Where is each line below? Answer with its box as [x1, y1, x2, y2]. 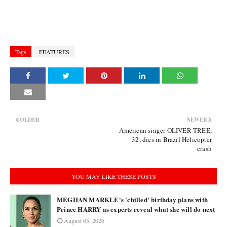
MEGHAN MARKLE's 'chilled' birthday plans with [57, 195, 208, 204]
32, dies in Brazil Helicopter [132, 135, 212, 144]
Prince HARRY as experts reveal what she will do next [57, 204, 215, 214]
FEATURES [39, 48, 69, 56]
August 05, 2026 [64, 216, 104, 224]
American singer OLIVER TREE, [119, 126, 212, 135]
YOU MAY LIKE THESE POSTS [71, 172, 156, 180]
